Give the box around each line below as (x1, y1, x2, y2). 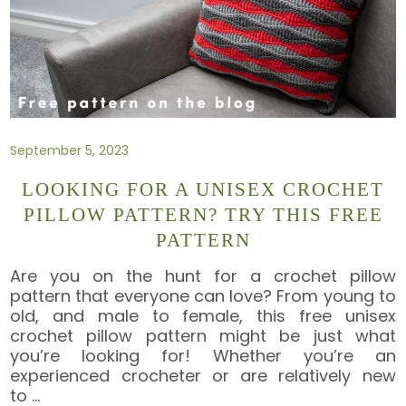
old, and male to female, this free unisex (10, 304, 396, 327)
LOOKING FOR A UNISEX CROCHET (22, 179, 384, 201)
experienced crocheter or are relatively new (10, 363, 396, 387)
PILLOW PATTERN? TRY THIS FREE (23, 204, 383, 227)
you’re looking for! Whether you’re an (10, 343, 396, 367)
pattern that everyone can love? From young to (10, 284, 396, 307)
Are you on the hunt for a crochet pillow (10, 264, 396, 287)
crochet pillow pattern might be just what (10, 324, 396, 347)
